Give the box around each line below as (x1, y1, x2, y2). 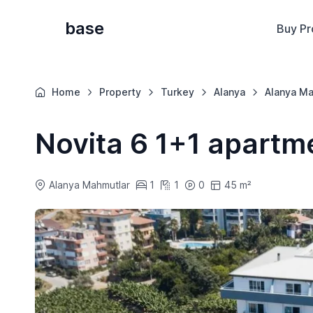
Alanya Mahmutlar (48, 179, 130, 191)
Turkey (161, 86, 195, 99)
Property (99, 86, 142, 99)
